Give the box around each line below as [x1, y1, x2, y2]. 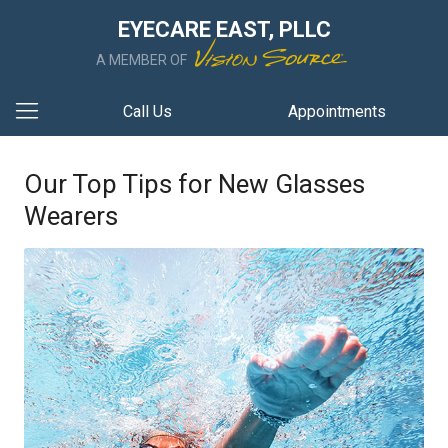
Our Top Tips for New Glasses [24, 169, 365, 199]
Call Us [122, 102, 172, 121]
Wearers [24, 201, 118, 231]
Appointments [288, 102, 387, 121]
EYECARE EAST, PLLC [117, 17, 331, 42]
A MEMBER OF [96, 52, 190, 68]
